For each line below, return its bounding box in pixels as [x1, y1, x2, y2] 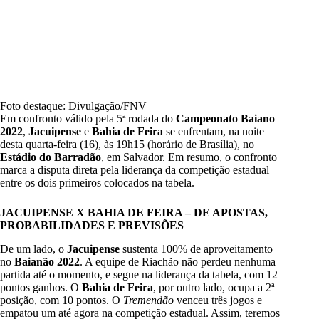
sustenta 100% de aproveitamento [120, 243, 273, 256]
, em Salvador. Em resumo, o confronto [101, 151, 277, 164]
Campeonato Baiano [173, 113, 275, 125]
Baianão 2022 [11, 256, 80, 268]
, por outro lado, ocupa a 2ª [153, 281, 274, 294]
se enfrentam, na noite [163, 125, 264, 138]
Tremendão [123, 294, 174, 307]
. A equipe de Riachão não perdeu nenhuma [80, 256, 276, 268]
